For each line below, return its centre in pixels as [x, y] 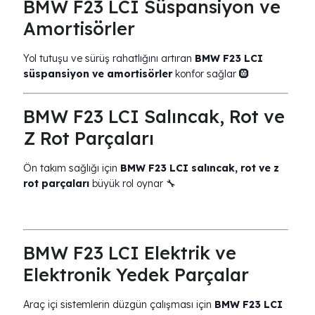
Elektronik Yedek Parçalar [136, 275]
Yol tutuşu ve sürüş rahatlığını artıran [109, 58]
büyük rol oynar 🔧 [133, 184]
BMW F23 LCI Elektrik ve [130, 253]
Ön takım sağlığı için [72, 168]
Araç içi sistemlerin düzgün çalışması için [119, 304]
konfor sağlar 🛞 [211, 74]
